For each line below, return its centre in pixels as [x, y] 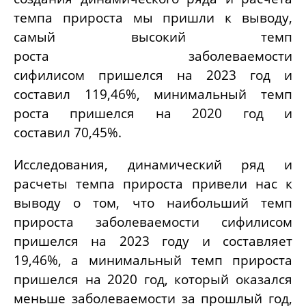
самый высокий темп [153, 37]
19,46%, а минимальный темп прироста [153, 260]
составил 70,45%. [69, 133]
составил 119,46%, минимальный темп [153, 94]
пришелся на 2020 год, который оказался [153, 279]
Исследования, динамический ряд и [153, 165]
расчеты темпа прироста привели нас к [153, 184]
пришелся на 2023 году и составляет [153, 241]
